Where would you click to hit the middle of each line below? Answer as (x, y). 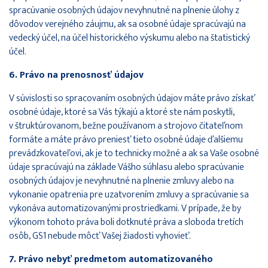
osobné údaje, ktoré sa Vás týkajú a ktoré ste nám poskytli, (122, 112)
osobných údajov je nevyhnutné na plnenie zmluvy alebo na (121, 181)
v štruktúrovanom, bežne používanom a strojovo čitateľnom (126, 126)
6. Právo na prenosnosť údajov (76, 75)
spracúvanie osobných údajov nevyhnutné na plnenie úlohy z (124, 10)
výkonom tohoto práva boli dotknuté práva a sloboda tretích (126, 222)
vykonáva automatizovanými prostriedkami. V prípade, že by (125, 208)
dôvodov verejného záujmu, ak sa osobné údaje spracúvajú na (127, 24)
